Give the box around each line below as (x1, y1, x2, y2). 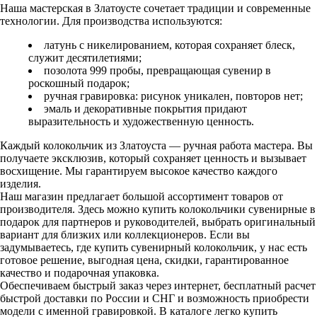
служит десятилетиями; (28, 52, 142, 64)
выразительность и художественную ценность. (28, 115, 254, 128)
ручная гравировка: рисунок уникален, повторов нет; (44, 90, 303, 103)
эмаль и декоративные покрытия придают (44, 103, 247, 115)
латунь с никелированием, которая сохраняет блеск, (44, 39, 295, 52)
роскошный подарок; (28, 77, 129, 90)
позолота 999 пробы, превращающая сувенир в (44, 64, 271, 77)
